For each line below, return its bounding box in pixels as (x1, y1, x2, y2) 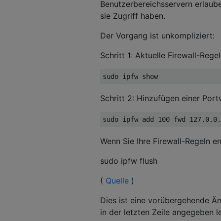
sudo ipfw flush (100, 155, 157, 166)
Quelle (106, 175, 129, 185)
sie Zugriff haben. (100, 10, 165, 21)
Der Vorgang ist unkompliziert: (100, 30, 215, 40)
